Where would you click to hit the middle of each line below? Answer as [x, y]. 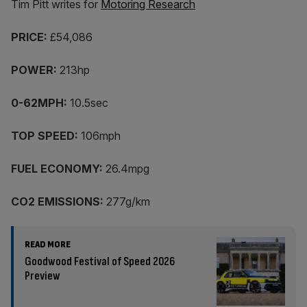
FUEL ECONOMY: [57, 168]
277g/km [127, 201]
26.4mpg [127, 168]
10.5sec [89, 102]
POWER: [34, 70]
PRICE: [29, 37]
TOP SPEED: [45, 135]
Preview [42, 275]
